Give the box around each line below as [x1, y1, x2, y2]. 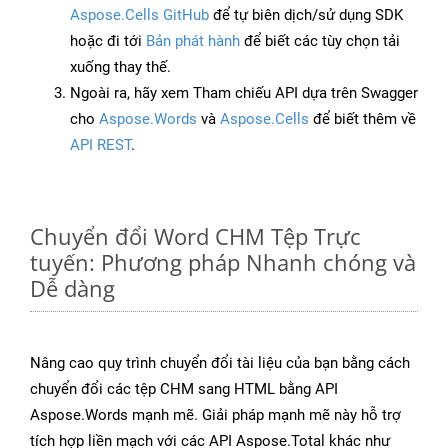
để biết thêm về [309, 110, 416, 129]
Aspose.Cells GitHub [70, 6, 209, 25]
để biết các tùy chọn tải [240, 32, 400, 51]
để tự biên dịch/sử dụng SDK [209, 6, 403, 25]
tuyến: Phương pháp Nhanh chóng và [30, 247, 416, 278]
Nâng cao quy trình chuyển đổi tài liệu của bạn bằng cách [30, 354, 410, 373]
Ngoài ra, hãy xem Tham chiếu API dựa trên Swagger [70, 84, 418, 103]
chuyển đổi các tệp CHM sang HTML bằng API [30, 380, 338, 399]
